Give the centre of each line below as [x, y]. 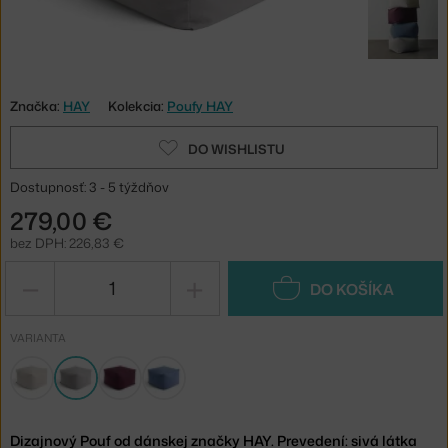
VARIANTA [38, 337]
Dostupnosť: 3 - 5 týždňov [89, 186]
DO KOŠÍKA [351, 289]
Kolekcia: [137, 105]
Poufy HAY [200, 105]
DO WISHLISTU [236, 148]
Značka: [36, 105]
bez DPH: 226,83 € [67, 242]
